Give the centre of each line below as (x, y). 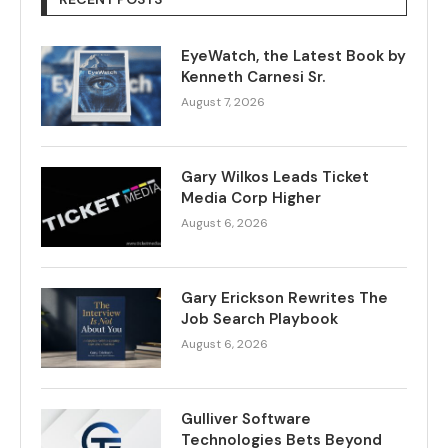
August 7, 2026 (223, 101)
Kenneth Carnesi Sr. (255, 76)
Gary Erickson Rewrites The (284, 297)
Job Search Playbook (259, 318)
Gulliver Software (246, 418)
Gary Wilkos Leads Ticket (275, 176)
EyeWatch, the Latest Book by (293, 55)
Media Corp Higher (251, 197)
